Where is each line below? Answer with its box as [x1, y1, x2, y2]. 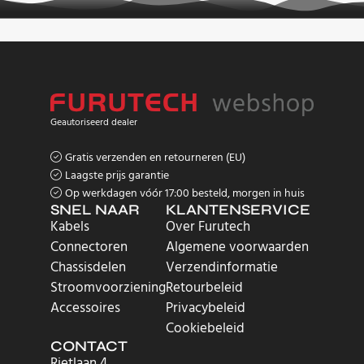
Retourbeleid [166, 277, 243, 300]
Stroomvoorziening [50, 277, 166, 300]
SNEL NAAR [50, 201, 140, 219]
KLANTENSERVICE [166, 201, 310, 219]
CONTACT [50, 337, 128, 356]
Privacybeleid [166, 297, 245, 320]
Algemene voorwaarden [166, 236, 309, 259]
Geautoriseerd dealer [50, 115, 137, 132]
